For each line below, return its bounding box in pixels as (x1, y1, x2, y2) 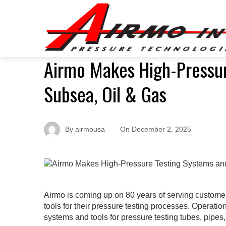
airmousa (75, 125, 105, 134)
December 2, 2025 (132, 125, 191, 134)
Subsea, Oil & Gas (44, 80, 166, 108)
